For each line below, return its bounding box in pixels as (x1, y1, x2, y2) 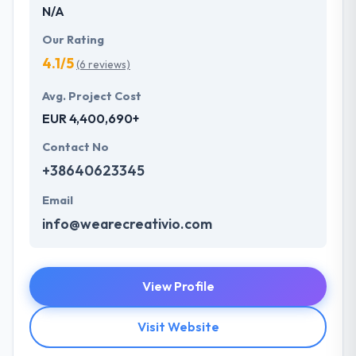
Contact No (42, 140, 109, 155)
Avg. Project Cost (42, 89, 141, 104)
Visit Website (137, 319, 219, 335)
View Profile (141, 278, 215, 295)
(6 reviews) (76, 57, 130, 72)
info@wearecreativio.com (42, 215, 212, 234)
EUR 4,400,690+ (42, 110, 139, 127)
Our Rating (42, 33, 104, 48)
